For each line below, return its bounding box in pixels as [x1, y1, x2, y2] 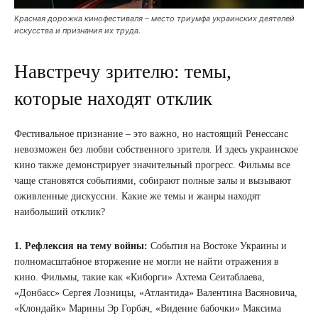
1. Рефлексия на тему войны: [14, 241, 148, 252]
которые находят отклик [14, 88, 212, 110]
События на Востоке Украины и [148, 241, 287, 252]
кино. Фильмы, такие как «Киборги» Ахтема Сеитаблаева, [14, 272, 265, 283]
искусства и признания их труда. [14, 26, 141, 36]
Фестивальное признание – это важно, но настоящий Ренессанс [14, 128, 288, 140]
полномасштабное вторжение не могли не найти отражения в [14, 256, 279, 268]
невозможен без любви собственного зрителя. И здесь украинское [14, 144, 298, 155]
